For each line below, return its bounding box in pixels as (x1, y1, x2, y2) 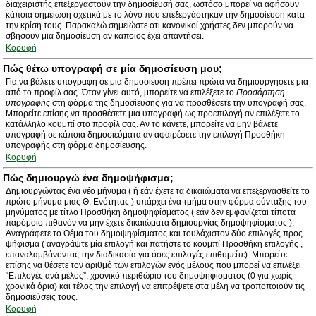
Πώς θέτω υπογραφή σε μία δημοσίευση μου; (3, 63, 222, 74)
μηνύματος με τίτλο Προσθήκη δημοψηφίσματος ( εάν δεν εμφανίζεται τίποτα (6, 207, 296, 217)
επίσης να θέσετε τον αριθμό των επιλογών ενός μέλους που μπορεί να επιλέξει (6, 260, 301, 270)
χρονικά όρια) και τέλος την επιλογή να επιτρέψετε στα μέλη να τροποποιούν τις (6, 281, 305, 291)
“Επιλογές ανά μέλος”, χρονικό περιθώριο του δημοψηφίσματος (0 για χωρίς (6, 271, 293, 281)
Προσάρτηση (236, 87, 285, 97)
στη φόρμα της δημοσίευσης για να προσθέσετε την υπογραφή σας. (50, 98, 306, 108)
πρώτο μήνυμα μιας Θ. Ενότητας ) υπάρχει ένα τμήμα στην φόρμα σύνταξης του (6, 197, 307, 207)
